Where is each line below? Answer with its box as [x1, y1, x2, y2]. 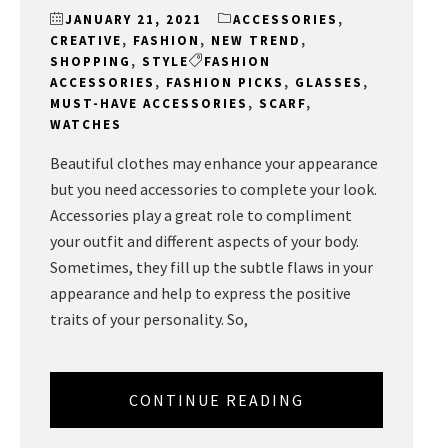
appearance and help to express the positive [50, 282, 351, 303]
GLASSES [295, 73, 363, 91]
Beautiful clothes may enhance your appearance [50, 152, 378, 173]
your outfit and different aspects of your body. [50, 230, 359, 251]
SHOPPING [50, 52, 131, 70]
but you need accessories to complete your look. [50, 178, 377, 199]
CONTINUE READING [129, 390, 304, 411]
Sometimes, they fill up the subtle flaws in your [50, 256, 373, 277]
